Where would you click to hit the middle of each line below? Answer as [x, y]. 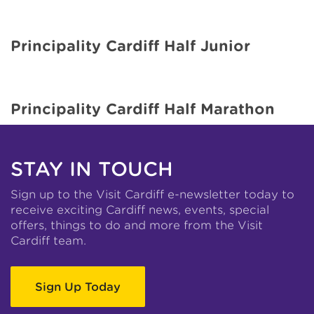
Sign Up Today [78, 287]
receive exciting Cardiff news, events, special [140, 210]
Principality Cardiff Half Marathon [143, 109]
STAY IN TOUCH [92, 169]
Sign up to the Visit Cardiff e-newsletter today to [152, 194]
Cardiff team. [48, 240]
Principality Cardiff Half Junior [130, 46]
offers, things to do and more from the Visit [137, 225]
